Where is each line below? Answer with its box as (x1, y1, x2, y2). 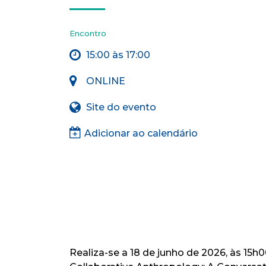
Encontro (69, 28, 106, 38)
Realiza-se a (69, 247, 130, 258)
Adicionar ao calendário (84, 128, 198, 139)
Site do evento (86, 102, 156, 113)
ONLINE (86, 75, 125, 87)
